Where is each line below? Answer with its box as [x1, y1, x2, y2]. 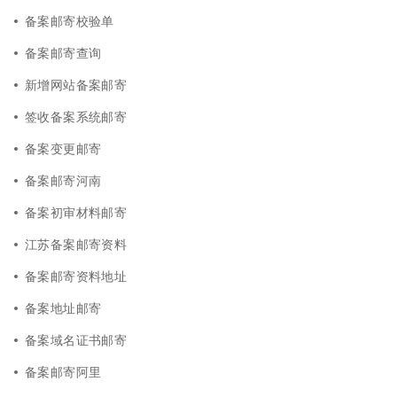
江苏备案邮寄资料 [25, 235, 128, 253]
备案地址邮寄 [25, 299, 102, 316]
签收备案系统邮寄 [25, 107, 128, 125]
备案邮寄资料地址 [25, 267, 128, 284]
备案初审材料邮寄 [25, 203, 128, 221]
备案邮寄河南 [25, 171, 102, 189]
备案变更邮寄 [25, 139, 102, 157]
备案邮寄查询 [25, 43, 102, 61]
